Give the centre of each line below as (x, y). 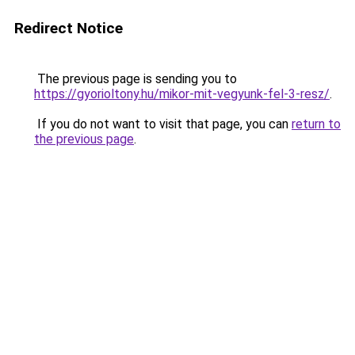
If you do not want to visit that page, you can (163, 124)
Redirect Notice (69, 28)
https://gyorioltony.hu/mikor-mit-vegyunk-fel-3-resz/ (182, 94)
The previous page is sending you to (136, 79)
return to (316, 124)
